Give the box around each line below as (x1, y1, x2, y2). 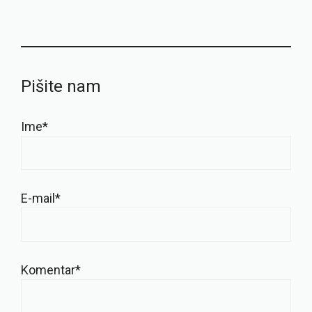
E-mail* (21, 191, 61, 206)
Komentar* (21, 263, 81, 278)
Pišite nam (21, 77, 101, 97)
